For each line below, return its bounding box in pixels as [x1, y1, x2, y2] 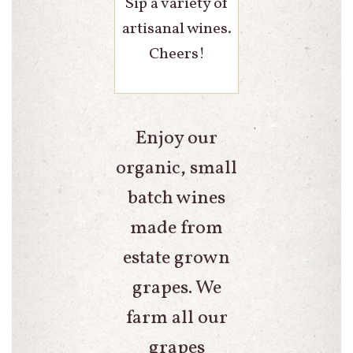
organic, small [116, 155, 237, 183]
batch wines [128, 185, 225, 213]
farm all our [125, 305, 228, 333]
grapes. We [132, 275, 221, 303]
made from [130, 215, 223, 243]
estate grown [123, 245, 230, 273]
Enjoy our [136, 125, 217, 153]
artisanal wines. [121, 18, 232, 41]
